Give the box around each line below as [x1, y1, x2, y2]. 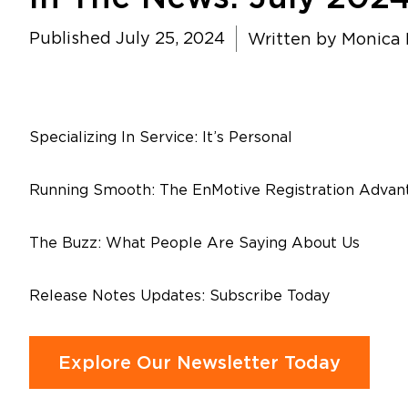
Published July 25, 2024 [29, 29, 225, 47]
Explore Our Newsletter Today [58, 352, 341, 372]
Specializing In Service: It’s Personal [29, 128, 292, 146]
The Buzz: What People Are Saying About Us [29, 234, 360, 251]
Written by [248, 30, 337, 48]
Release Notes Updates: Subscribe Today [29, 287, 330, 304]
